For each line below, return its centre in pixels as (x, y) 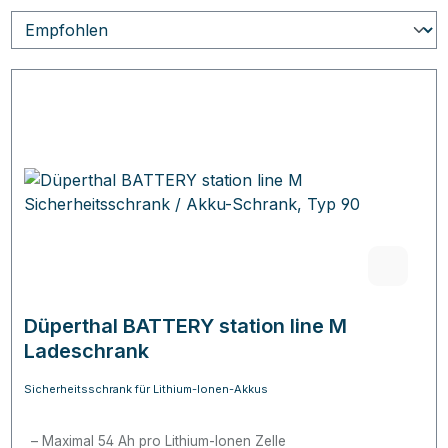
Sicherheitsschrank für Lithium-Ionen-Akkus (146, 389)
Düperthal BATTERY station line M (185, 326)
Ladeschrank (86, 351)
